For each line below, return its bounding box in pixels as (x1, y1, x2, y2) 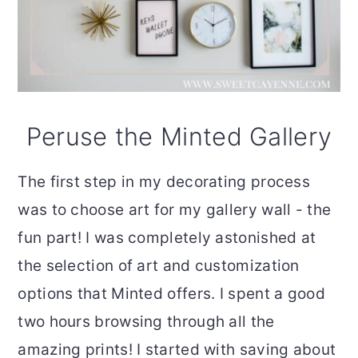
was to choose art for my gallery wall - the (18, 200, 332, 219)
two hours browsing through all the (18, 312, 275, 331)
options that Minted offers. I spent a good (18, 284, 325, 303)
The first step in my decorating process (18, 172, 311, 191)
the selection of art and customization (18, 256, 300, 275)
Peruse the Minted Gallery (26, 121, 332, 151)
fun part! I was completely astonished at (18, 228, 316, 247)
